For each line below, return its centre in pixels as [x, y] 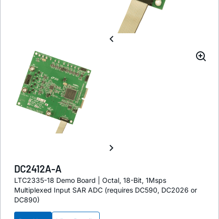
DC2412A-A [38, 169]
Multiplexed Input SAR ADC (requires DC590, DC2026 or [106, 190]
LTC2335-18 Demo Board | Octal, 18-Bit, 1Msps [90, 180]
